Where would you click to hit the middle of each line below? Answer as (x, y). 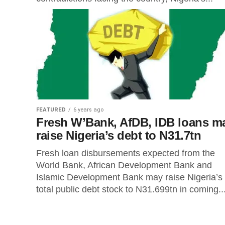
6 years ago (88, 110)
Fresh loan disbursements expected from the (126, 153)
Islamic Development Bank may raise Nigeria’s (129, 177)
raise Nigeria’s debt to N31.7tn (119, 135)
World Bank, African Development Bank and (124, 165)
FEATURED (51, 110)
